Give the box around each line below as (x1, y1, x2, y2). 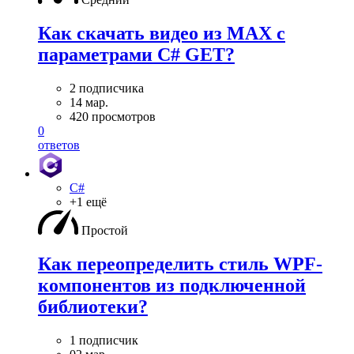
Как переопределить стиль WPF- (38, 253, 322, 274)
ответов (38, 138, 80, 153)
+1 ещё (70, 195, 107, 209)
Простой (81, 224, 128, 238)
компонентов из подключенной (38, 274, 306, 296)
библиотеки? (38, 296, 148, 317)
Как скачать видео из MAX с (38, 23, 285, 44)
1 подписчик (70, 333, 138, 347)
